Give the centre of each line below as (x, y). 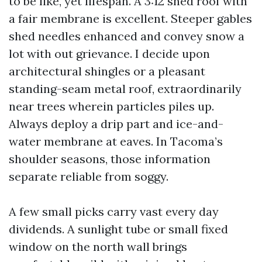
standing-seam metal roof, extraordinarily (125, 88)
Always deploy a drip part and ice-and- (116, 123)
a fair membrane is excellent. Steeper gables (130, 18)
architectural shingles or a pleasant (107, 71)
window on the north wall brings (98, 246)
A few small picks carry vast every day (114, 211)
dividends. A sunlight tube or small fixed (118, 229)
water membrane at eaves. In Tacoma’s (116, 141)
